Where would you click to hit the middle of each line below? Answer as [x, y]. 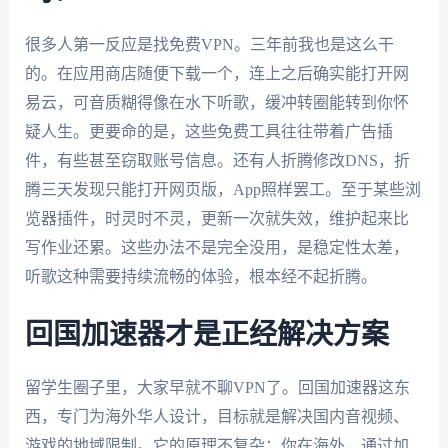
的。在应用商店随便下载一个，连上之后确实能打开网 [216, 74]
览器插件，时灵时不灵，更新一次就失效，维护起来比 [216, 219]
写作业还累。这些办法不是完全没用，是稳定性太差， [216, 248]
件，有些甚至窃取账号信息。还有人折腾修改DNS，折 [217, 161]
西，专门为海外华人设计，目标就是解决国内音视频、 [216, 416]
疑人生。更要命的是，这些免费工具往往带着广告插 [208, 132]
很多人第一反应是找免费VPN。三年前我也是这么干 [209, 45]
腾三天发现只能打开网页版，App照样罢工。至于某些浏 [222, 190]
